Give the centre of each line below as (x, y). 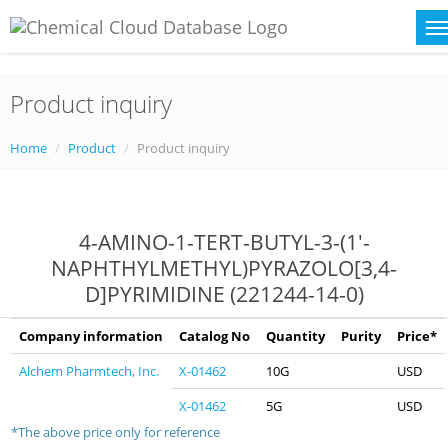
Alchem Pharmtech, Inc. (89, 371)
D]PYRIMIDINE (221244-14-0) (224, 294)
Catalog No (214, 336)
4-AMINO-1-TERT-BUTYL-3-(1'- (224, 242)
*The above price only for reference (115, 432)
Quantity (295, 336)
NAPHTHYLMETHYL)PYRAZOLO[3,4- (224, 268)
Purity (361, 336)
